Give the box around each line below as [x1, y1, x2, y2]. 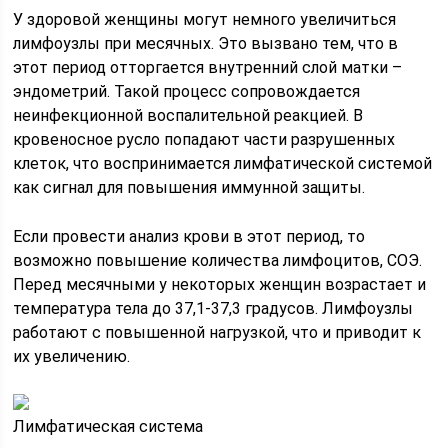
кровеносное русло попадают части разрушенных [13, 130, 396, 149]
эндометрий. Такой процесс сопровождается [13, 82, 361, 101]
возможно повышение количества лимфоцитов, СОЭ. [13, 251, 423, 270]
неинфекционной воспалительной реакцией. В [13, 106, 364, 125]
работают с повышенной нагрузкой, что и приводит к [13, 323, 422, 342]
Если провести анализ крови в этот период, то [13, 227, 366, 246]
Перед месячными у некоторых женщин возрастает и [13, 275, 427, 294]
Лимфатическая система [13, 417, 204, 436]
